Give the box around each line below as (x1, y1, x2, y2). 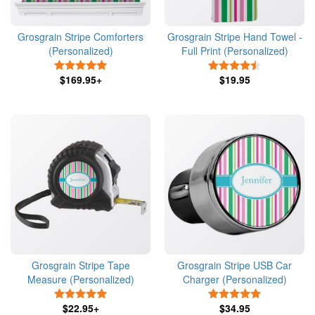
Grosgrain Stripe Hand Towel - (167, 30, 302, 44)
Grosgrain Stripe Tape (31, 258, 130, 272)
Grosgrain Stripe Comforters (18, 30, 143, 44)
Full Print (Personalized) (181, 44, 288, 58)
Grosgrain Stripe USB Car (177, 258, 292, 272)
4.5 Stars (264, 58, 295, 70)
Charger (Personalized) (182, 272, 287, 286)
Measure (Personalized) (27, 272, 134, 286)
